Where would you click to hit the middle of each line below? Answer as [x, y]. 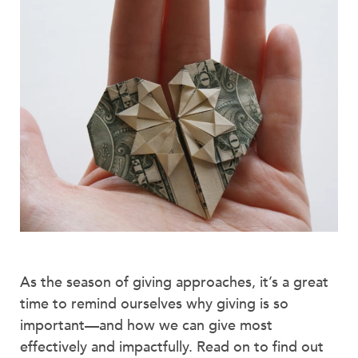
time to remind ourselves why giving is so [154, 304]
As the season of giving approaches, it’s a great [174, 283]
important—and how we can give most [146, 326]
